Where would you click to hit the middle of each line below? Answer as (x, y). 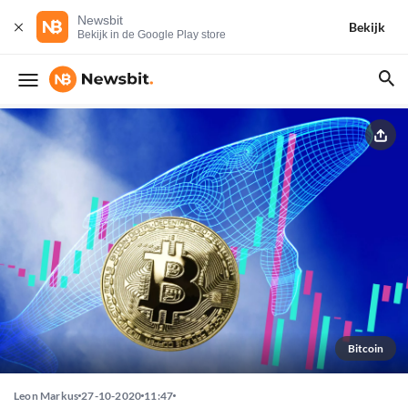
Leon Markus (46, 396)
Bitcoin (366, 349)
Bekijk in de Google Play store (152, 35)
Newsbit (100, 20)
